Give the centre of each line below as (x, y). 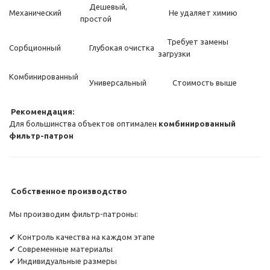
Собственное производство (68, 191)
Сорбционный (35, 48)
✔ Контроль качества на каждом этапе (82, 237)
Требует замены (193, 42)
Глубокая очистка (117, 48)
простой (101, 19)
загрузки (181, 54)
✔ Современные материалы (61, 249)
